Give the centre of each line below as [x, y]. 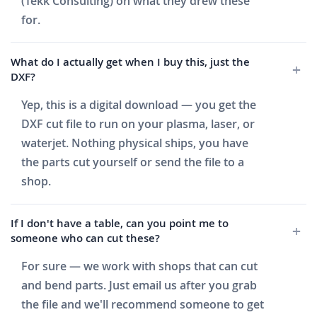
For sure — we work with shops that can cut [139, 266]
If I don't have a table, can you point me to [120, 224]
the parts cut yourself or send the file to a [133, 162]
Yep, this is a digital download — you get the [139, 105]
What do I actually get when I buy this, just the [130, 62]
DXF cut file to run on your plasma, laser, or [138, 124]
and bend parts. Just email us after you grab [139, 286]
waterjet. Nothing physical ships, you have [135, 143]
